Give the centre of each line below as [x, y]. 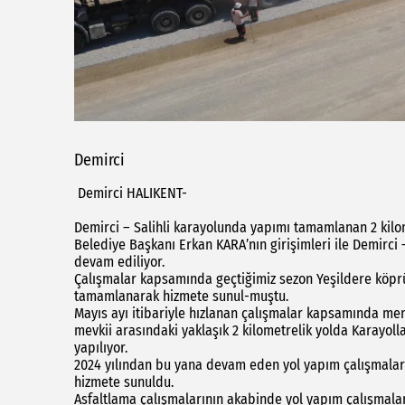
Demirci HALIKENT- [131, 193]
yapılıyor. [103, 348]
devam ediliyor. [119, 262]
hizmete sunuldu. [126, 382]
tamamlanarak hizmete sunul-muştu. [181, 297]
